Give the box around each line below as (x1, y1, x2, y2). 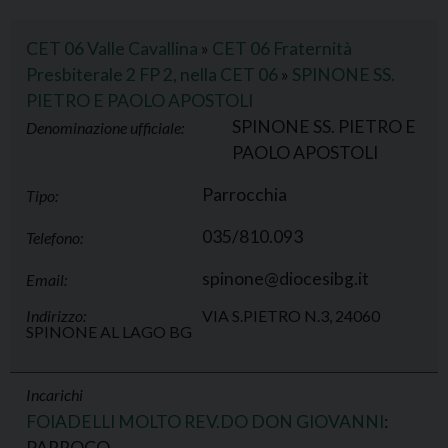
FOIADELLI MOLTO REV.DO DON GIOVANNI (26, 411, 384, 432)
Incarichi (26, 385, 83, 404)
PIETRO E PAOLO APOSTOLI (26, 90, 253, 111)
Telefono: (26, 228, 83, 247)
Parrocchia (202, 184, 287, 205)
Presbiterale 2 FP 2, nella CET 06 (26, 64, 278, 85)
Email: (26, 270, 67, 289)
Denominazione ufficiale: (26, 118, 184, 137)
